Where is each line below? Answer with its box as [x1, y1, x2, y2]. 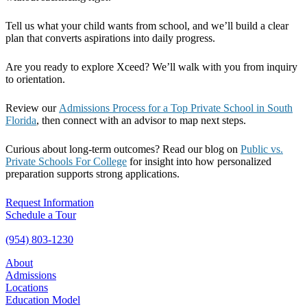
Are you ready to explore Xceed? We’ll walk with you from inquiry [5, 60, 297, 73]
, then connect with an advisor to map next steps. [36, 114, 249, 126]
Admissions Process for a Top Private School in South [59, 101, 293, 114]
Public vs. [241, 143, 283, 155]
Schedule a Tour [5, 208, 76, 221]
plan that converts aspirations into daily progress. [5, 32, 218, 44]
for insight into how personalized [127, 155, 271, 167]
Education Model [5, 293, 80, 306]
